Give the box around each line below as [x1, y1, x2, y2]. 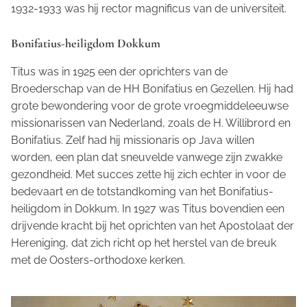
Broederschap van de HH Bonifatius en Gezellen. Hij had [11, 82, 293, 96]
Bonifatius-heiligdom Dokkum [11, 36, 160, 51]
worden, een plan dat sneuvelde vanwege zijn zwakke [11, 151, 282, 164]
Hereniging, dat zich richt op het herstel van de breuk [11, 236, 276, 250]
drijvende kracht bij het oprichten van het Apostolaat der [11, 219, 294, 233]
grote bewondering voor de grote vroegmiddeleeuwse [11, 99, 288, 113]
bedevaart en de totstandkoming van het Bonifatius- [11, 185, 273, 199]
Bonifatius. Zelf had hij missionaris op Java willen [11, 134, 254, 147]
